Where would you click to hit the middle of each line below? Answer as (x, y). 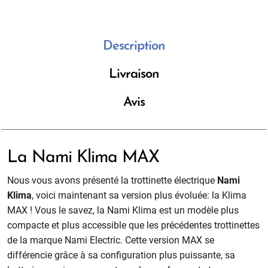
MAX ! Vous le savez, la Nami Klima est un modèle (113, 210)
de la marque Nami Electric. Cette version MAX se (111, 240)
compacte (28, 225)
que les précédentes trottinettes (194, 225)
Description (134, 46)
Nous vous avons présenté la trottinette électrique (111, 180)
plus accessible (94, 225)
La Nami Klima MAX (83, 158)
